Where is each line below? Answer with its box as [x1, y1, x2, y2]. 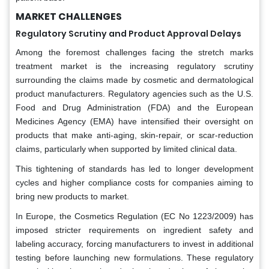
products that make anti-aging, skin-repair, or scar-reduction [16, 130, 253, 140]
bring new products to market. [16, 191, 129, 201]
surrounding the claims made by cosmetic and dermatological [16, 74, 253, 85]
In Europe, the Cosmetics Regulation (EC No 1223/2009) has [16, 211, 253, 221]
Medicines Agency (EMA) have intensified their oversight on [16, 116, 253, 126]
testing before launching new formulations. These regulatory [16, 252, 253, 262]
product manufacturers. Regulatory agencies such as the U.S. [16, 88, 253, 98]
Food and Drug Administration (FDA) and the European [16, 102, 253, 112]
